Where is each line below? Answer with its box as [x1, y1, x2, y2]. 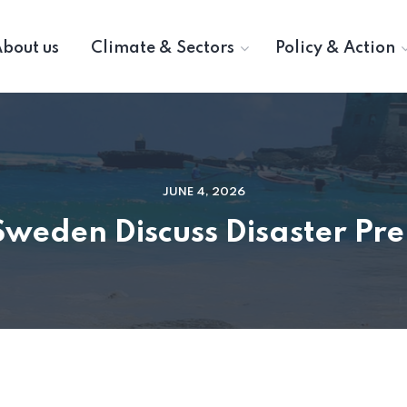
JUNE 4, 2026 [162, 186, 245, 198]
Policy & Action [275, 40, 396, 56]
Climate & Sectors [91, 40, 235, 56]
